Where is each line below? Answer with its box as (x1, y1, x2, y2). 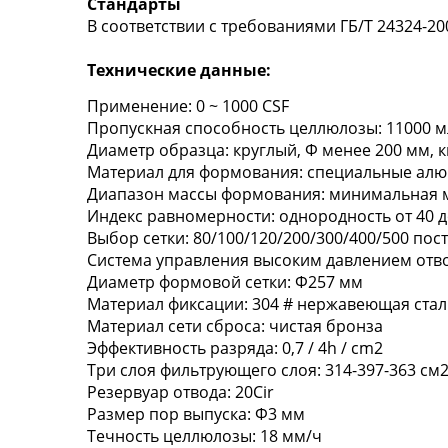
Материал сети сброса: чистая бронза (87, 315, 383, 337)
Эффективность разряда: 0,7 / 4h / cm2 (87, 337, 383, 359)
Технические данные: (87, 59, 271, 81)
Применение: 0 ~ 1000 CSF (87, 95, 289, 117)
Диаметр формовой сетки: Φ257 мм (87, 271, 363, 293)
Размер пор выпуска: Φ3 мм (87, 403, 305, 425)
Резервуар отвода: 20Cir (87, 381, 274, 403)
